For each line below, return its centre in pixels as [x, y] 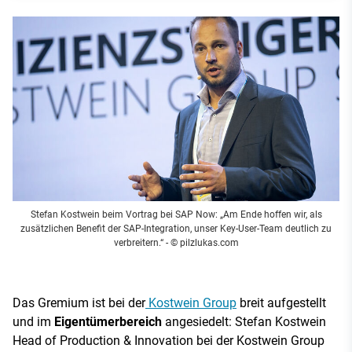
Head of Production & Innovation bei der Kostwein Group [169, 340]
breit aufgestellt [281, 302]
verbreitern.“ [138, 242]
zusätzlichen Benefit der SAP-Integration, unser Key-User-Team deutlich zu [176, 228]
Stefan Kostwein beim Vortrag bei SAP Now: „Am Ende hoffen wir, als [176, 214]
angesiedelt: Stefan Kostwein [244, 321]
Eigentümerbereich [108, 321]
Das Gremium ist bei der [79, 302]
